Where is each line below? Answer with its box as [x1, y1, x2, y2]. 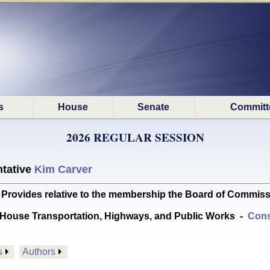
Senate [137, 102, 169, 112]
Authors [22, 246, 55, 257]
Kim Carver [34, 163, 92, 175]
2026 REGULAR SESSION [66, 129, 204, 146]
